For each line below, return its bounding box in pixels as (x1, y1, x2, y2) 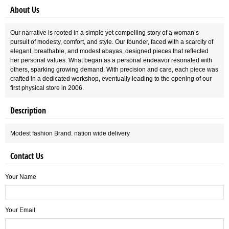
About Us (10, 4, 39, 15)
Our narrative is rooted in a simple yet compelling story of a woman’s (10, 29, 199, 36)
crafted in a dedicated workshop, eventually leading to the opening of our (10, 75, 212, 82)
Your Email (5, 207, 35, 214)
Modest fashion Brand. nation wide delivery (10, 130, 130, 137)
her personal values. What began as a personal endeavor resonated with (10, 57, 212, 64)
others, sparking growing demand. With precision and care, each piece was (10, 66, 218, 73)
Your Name (5, 173, 36, 180)
